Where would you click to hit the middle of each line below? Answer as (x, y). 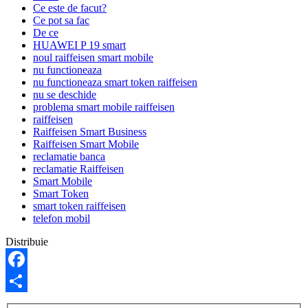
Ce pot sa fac (61, 20)
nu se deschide (65, 94)
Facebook (27, 280)
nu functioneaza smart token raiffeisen (115, 82)
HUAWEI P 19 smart (79, 45)
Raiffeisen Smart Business (90, 131)
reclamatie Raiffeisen (78, 168)
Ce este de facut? (70, 8)
